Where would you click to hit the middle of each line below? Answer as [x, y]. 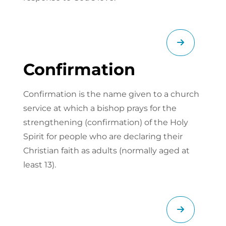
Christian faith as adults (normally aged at [106, 151]
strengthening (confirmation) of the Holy [106, 123]
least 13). [41, 165]
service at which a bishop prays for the [100, 108]
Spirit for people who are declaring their [103, 137]
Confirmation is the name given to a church [111, 94]
